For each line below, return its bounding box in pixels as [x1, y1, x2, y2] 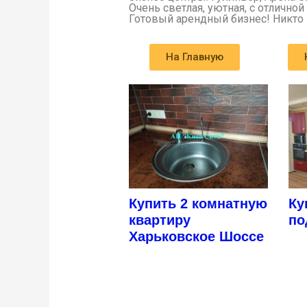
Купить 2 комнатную [129, 196, 268, 212]
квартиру [129, 212, 191, 228]
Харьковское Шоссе [129, 229, 265, 245]
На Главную [165, 51, 223, 64]
